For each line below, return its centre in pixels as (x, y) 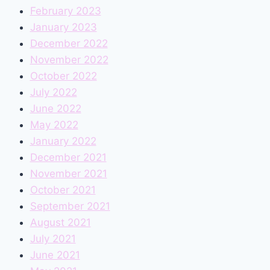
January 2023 (63, 27)
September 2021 (70, 206)
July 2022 (53, 93)
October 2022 (63, 76)
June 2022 (55, 109)
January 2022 (63, 141)
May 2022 (54, 125)
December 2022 (69, 44)
